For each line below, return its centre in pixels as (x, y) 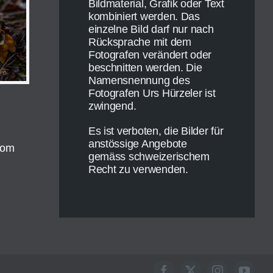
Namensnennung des (139, 81)
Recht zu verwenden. (138, 170)
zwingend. (112, 106)
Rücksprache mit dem (140, 42)
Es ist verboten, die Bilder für (156, 131)
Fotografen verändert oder (150, 55)
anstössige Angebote (137, 144)
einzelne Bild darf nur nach (151, 30)
